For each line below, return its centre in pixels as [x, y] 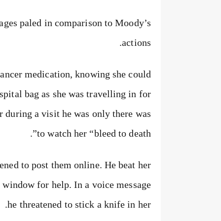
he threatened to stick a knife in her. [79, 204]
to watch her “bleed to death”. [94, 133]
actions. [136, 42]
